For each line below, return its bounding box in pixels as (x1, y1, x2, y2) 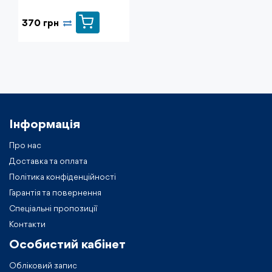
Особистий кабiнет (9, 238, 126, 251)
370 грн (22, 19, 59, 29)
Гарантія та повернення (9, 188, 101, 197)
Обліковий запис (9, 261, 77, 270)
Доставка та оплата (9, 157, 87, 166)
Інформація (9, 118, 80, 131)
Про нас (9, 141, 41, 150)
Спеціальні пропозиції (9, 204, 97, 213)
